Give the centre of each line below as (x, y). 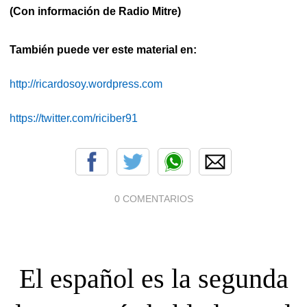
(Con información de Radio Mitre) (95, 12)
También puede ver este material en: (103, 49)
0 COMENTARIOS (153, 198)
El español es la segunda (153, 278)
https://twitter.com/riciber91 (74, 118)
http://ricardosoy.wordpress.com (86, 84)
